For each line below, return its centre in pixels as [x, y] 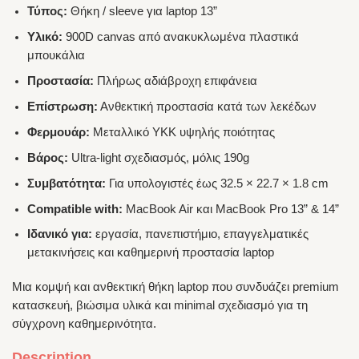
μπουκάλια [56, 56]
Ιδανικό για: [60, 234]
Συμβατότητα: [67, 183]
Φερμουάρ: [59, 132]
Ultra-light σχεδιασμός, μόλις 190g [159, 157]
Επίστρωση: [63, 106]
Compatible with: [75, 209]
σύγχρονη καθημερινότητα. [84, 323]
